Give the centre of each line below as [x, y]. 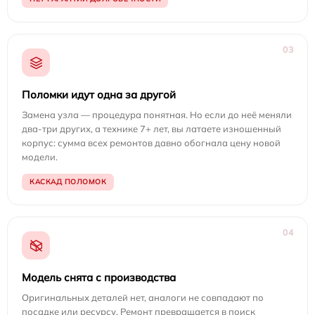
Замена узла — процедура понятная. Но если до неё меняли [157, 115]
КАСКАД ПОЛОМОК [68, 182]
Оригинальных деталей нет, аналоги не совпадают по [143, 297]
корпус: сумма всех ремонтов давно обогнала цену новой [151, 143]
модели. [40, 157]
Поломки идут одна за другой [99, 95]
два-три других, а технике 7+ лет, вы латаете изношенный [152, 129]
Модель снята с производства [99, 277]
